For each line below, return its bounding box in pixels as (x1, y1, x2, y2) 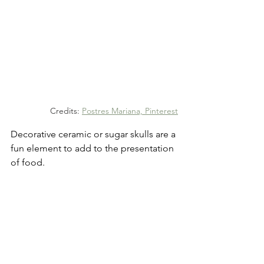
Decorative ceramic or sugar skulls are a (11, 128, 178, 140)
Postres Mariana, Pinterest (82, 105, 178, 116)
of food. (11, 156, 45, 168)
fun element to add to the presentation (11, 142, 176, 154)
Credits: (50, 105, 82, 116)
